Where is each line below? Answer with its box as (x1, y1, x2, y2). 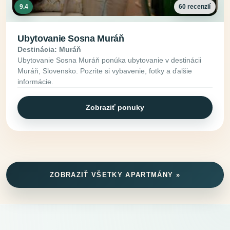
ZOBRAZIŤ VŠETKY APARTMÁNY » (49, 170, 181, 179)
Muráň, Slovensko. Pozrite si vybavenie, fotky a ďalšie (17, 66, 193, 75)
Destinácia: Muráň (17, 45, 82, 53)
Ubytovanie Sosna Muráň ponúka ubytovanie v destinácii (17, 55, 202, 64)
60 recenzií (179, 3, 211, 10)
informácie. (17, 77, 54, 86)
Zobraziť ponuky (86, 103, 144, 112)
